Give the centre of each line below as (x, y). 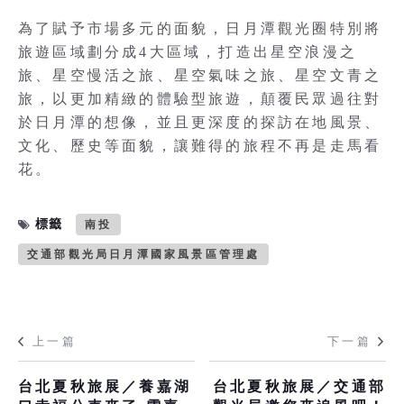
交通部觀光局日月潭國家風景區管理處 (144, 254)
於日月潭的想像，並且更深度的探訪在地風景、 (200, 122)
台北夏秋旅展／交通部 (299, 386)
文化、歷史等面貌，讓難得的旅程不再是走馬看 (200, 145)
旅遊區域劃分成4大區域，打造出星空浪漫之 (188, 51)
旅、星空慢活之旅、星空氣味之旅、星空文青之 (200, 75)
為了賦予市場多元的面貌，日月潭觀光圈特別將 (200, 28)
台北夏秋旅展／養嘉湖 (105, 386)
